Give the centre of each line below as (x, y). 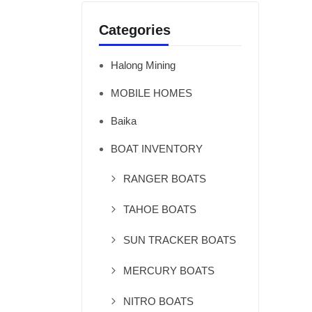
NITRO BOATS (158, 301)
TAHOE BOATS (160, 209)
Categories (135, 30)
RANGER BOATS (165, 179)
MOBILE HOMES (151, 93)
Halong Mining (143, 65)
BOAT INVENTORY (157, 149)
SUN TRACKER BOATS (180, 240)
